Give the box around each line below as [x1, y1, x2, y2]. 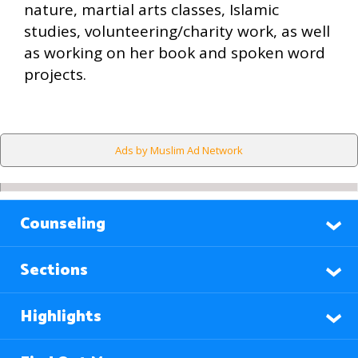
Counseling [20, 210, 105, 237]
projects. [24, 63, 86, 85]
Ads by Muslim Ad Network [115, 142, 243, 157]
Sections [20, 257, 88, 284]
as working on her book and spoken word [24, 42, 325, 63]
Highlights [20, 303, 101, 330]
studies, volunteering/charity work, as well [24, 20, 330, 42]
